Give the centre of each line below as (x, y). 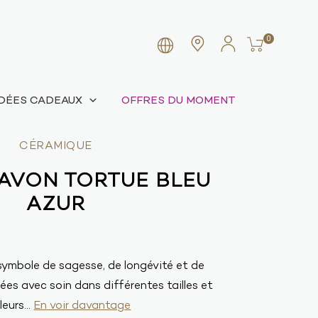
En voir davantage (82, 306)
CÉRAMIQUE (56, 146)
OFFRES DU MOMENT (179, 101)
